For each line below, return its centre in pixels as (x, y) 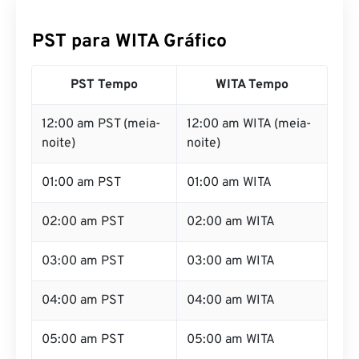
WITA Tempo (252, 104)
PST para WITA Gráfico (129, 61)
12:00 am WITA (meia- (249, 143)
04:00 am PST (83, 320)
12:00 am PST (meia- (101, 143)
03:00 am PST (83, 280)
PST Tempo (104, 104)
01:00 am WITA (229, 202)
